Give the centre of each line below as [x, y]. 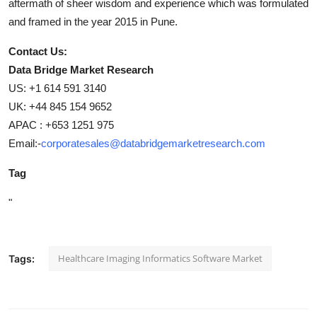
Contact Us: [38, 51]
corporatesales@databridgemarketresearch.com [153, 143]
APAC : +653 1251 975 [61, 125]
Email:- [25, 143]
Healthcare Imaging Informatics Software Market [160, 258]
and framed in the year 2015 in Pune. [93, 21]
